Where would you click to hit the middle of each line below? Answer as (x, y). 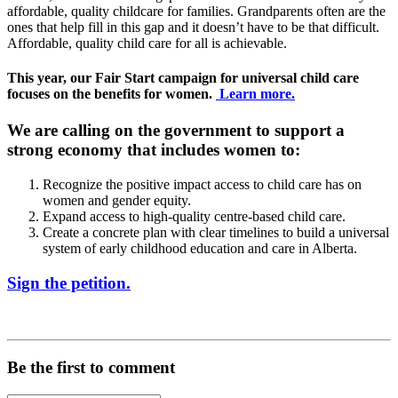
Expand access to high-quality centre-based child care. (194, 216)
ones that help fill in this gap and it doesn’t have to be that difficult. (193, 27)
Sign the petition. (69, 283)
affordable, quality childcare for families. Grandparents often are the (196, 11)
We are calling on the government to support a (176, 131)
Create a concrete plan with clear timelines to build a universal (216, 232)
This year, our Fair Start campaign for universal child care (183, 77)
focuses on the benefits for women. (111, 93)
